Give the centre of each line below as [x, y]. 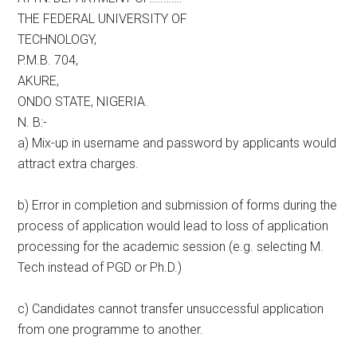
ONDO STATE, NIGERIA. [83, 102]
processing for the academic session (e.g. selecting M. [171, 247]
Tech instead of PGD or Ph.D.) [100, 267]
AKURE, [39, 81]
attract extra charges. [78, 164]
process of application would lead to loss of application [173, 226]
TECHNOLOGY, [57, 39]
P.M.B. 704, [48, 60]
